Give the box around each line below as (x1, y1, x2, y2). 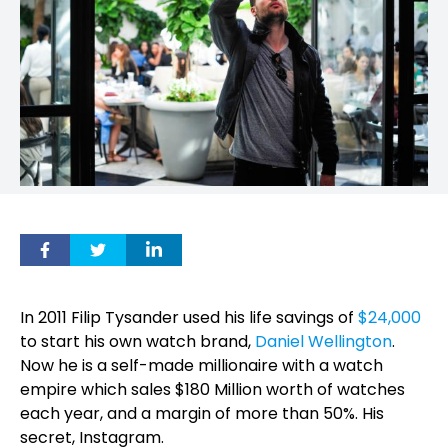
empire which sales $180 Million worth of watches (20, 378, 405, 401)
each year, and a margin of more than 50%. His (20, 402, 384, 425)
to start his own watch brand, (20, 330, 255, 353)
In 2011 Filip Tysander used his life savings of (20, 306, 358, 329)
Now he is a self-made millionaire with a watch (20, 354, 383, 377)
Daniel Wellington (255, 330, 392, 353)
